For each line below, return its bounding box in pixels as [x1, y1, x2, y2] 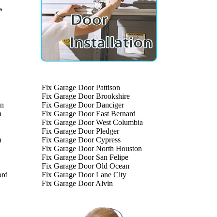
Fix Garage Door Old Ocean [42, 162, 129, 170]
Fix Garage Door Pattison [42, 83, 120, 92]
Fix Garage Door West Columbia [42, 118, 143, 126]
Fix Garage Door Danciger [42, 101, 124, 109]
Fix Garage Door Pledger [42, 127, 119, 135]
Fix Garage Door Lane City [42, 170, 126, 179]
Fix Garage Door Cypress [42, 136, 121, 144]
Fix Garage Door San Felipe [42, 153, 128, 161]
